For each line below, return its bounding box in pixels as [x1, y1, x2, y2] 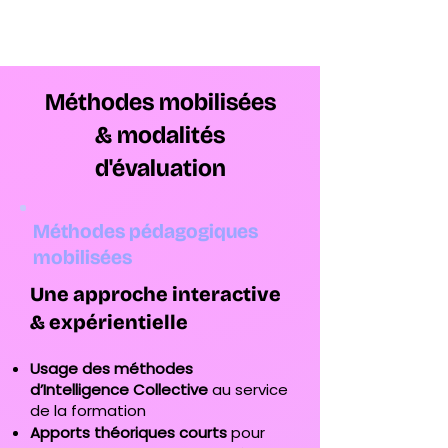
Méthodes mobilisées [44, 88, 276, 116]
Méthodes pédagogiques [33, 219, 258, 243]
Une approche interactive [30, 282, 281, 306]
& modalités [95, 121, 225, 149]
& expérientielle [30, 310, 188, 334]
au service [208, 379, 288, 400]
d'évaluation [94, 154, 226, 182]
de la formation [30, 400, 146, 421]
